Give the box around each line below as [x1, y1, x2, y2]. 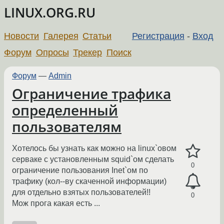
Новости [4, 30, 39, 41]
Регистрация [131, 30, 184, 41]
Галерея [43, 30, 78, 41]
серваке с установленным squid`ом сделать [12, 155, 174, 164]
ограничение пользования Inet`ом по [12, 166, 148, 175]
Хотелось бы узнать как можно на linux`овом [12, 144, 176, 153]
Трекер [73, 47, 102, 57]
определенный [12, 100, 118, 119]
